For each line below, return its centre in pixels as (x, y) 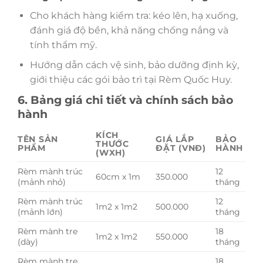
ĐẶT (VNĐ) (181, 148)
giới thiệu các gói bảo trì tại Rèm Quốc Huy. (131, 80)
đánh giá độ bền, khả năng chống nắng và (129, 30)
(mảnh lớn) (40, 212)
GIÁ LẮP (175, 139)
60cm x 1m (118, 176)
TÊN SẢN (38, 139)
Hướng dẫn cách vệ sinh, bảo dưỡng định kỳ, (134, 65)
